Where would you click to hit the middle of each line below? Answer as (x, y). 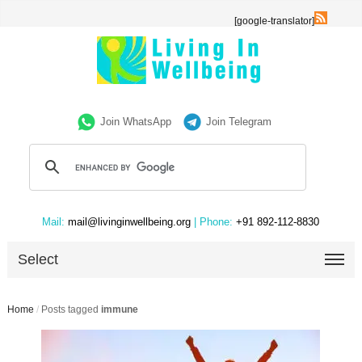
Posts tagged (71, 309)
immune (119, 309)
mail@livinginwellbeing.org (130, 222)
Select (38, 259)
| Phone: (214, 222)
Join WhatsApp (136, 122)
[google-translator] (275, 21)
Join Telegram (239, 122)
